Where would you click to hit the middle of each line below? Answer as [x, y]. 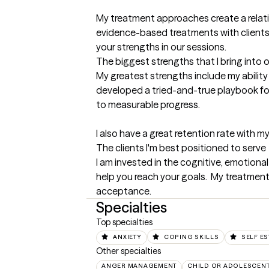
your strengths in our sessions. [161, 47]
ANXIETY [127, 237]
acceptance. [124, 191]
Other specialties [128, 251]
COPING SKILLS [191, 237]
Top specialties [124, 222]
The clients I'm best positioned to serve [181, 148]
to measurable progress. [149, 104]
